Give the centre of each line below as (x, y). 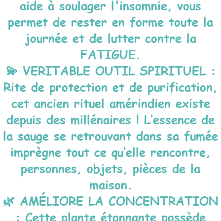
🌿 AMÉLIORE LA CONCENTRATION (110, 201)
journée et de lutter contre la (110, 38)
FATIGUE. (110, 54)
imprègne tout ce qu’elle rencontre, (110, 152)
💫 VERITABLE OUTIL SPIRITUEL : (110, 70)
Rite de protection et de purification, (110, 87)
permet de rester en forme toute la (110, 21)
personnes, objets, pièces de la (110, 168)
